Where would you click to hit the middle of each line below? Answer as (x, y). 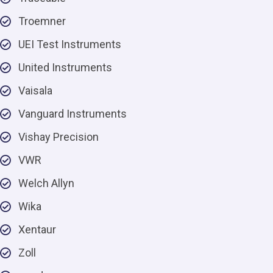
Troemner (42, 21)
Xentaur (37, 229)
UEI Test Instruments (70, 44)
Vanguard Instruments (73, 114)
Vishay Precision (58, 137)
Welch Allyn (46, 183)
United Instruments (65, 67)
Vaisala (35, 90)
